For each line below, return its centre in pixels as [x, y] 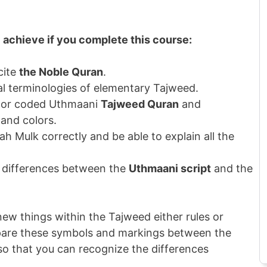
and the [232, 168]
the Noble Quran [61, 72]
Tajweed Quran [140, 104]
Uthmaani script [170, 168]
